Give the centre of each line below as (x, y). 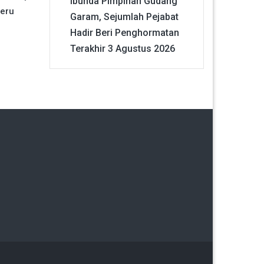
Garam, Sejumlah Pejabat (124, 17)
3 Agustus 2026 (141, 49)
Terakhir (88, 49)
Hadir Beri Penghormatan (124, 33)
